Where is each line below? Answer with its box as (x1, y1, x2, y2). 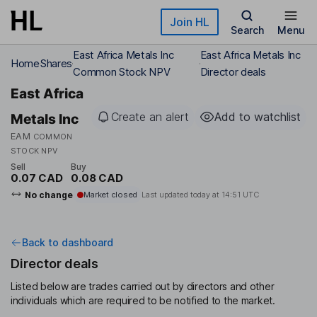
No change (24, 189, 73, 200)
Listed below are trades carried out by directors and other (11, 280, 275, 293)
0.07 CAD (11, 171, 63, 185)
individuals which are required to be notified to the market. (11, 294, 275, 307)
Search (230, 24, 264, 36)
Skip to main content (11, 11, 113, 23)
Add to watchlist (214, 110, 301, 124)
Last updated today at (141, 190, 221, 200)
